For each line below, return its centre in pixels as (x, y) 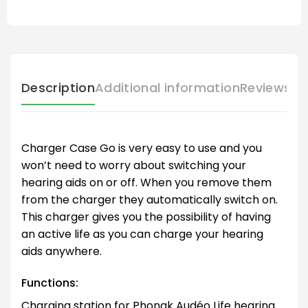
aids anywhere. (62, 252)
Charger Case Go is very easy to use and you (142, 148)
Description (58, 88)
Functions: (50, 283)
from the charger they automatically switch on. (150, 200)
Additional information (167, 88)
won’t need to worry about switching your (134, 166)
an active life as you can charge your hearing (142, 234)
